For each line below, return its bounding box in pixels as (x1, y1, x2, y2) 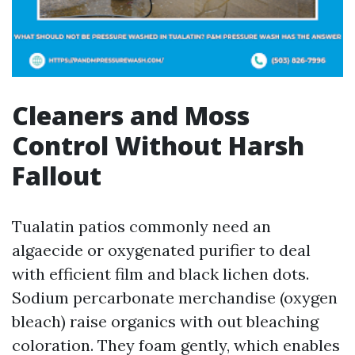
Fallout (12, 158, 101, 193)
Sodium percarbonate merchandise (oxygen (12, 288, 338, 307)
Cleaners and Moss (12, 98, 250, 132)
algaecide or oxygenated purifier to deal (12, 240, 311, 260)
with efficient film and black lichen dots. (12, 264, 309, 284)
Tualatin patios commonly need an (12, 216, 271, 236)
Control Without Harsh (12, 128, 304, 162)
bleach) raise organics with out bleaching (12, 311, 319, 331)
